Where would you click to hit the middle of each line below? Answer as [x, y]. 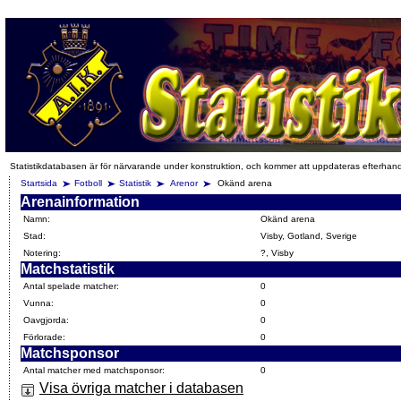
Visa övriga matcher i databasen [141, 388]
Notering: [42, 253]
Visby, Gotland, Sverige [309, 236]
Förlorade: [44, 337]
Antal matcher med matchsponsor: [94, 370]
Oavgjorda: [46, 320]
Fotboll [88, 183]
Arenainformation [80, 202]
